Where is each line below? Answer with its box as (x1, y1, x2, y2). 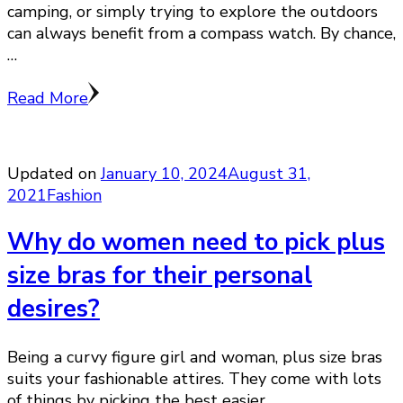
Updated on (7, 163, 101, 185)
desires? (7, 292, 100, 327)
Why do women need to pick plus (7, 226, 385, 260)
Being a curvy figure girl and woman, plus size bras (7, 345, 382, 368)
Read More (7, 87, 88, 110)
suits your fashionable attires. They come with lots (7, 367, 381, 390)
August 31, (228, 163, 310, 185)
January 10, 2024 (101, 163, 228, 185)
